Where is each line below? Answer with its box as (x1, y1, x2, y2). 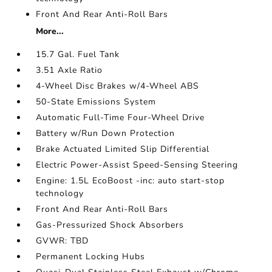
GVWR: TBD (36, 235, 89, 247)
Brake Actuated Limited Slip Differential (36, 143, 210, 155)
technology (36, 188, 84, 200)
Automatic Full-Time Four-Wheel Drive (36, 112, 205, 124)
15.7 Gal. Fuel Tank (36, 49, 120, 61)
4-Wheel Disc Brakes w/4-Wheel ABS (36, 80, 200, 92)
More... (36, 25, 64, 38)
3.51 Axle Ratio (36, 64, 103, 76)
